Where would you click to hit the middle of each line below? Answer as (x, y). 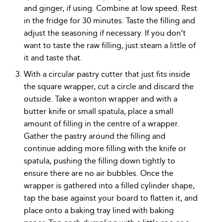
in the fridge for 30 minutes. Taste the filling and (110, 21)
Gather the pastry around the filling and (95, 136)
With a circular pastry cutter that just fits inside (107, 74)
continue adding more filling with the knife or (105, 149)
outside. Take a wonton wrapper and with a (101, 99)
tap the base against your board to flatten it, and (111, 198)
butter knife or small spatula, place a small (99, 111)
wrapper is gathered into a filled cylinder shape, (109, 186)
